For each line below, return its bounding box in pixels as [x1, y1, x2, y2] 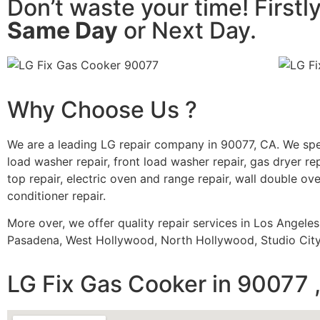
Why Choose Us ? [7, 95, 197, 124]
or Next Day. [118, 16, 256, 45]
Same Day [7, 16, 118, 45]
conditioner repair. [7, 188, 106, 203]
